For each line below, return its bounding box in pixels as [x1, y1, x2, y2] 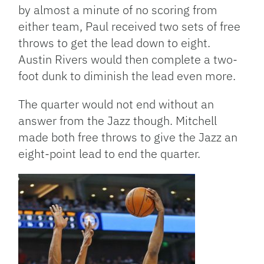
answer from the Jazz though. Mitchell [18, 113, 217, 129]
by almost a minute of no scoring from [18, 2, 218, 18]
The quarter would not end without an [18, 96, 214, 113]
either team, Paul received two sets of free [18, 18, 241, 35]
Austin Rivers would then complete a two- [18, 51, 238, 68]
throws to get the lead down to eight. [18, 35, 211, 51]
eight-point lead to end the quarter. [18, 146, 201, 162]
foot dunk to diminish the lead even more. [18, 68, 236, 84]
